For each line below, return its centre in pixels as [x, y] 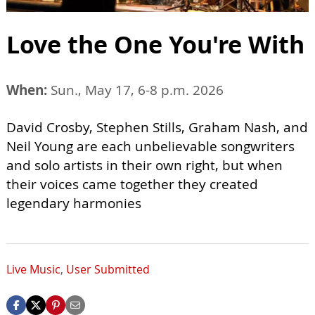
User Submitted [108, 269]
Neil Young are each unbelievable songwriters [150, 146]
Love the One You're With [155, 44]
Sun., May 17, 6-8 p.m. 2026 [135, 90]
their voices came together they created [132, 184]
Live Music [33, 269]
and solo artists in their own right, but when [144, 165]
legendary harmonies [74, 203]
